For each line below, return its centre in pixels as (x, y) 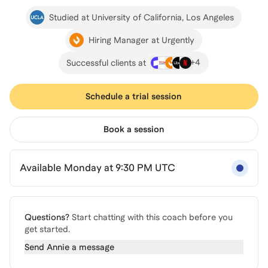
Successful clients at (106, 63)
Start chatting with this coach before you (152, 217)
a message (92, 247)
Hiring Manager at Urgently (142, 40)
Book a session (134, 129)
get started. (47, 229)
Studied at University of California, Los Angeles (142, 17)
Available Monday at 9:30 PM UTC (98, 168)
